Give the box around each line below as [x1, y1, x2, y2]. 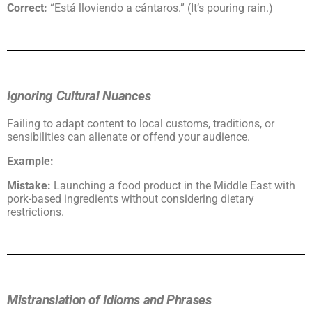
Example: [7, 154, 54, 168]
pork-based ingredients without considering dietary [7, 192, 254, 205]
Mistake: [7, 178, 51, 192]
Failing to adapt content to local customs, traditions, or [7, 116, 274, 130]
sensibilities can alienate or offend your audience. [7, 130, 250, 143]
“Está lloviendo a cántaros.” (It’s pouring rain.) [50, 1, 273, 15]
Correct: [7, 1, 50, 15]
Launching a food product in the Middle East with [51, 178, 295, 192]
